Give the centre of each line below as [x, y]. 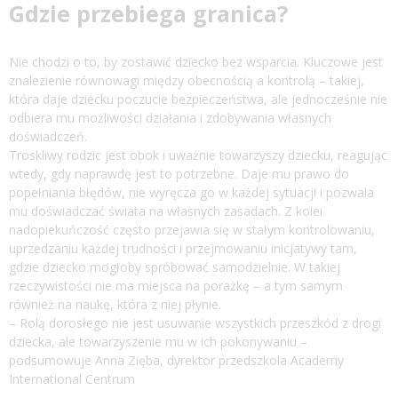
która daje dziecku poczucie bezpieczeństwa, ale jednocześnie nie [198, 99]
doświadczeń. [48, 137]
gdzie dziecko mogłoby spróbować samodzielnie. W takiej [175, 267]
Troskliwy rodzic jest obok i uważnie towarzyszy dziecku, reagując [198, 155]
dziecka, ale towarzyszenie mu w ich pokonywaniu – [158, 342]
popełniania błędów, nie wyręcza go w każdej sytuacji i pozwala [191, 193]
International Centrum [72, 379]
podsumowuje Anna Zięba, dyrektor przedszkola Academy [176, 361]
